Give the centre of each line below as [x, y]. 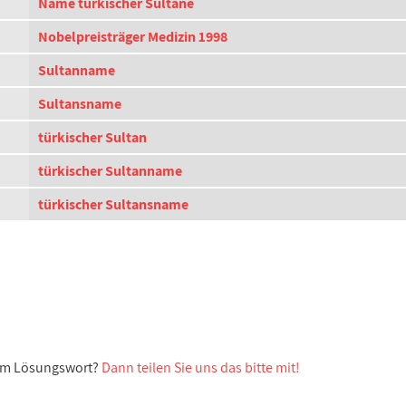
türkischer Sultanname [110, 171]
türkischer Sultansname [113, 204]
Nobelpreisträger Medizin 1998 [133, 37]
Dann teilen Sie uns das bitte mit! [201, 367]
